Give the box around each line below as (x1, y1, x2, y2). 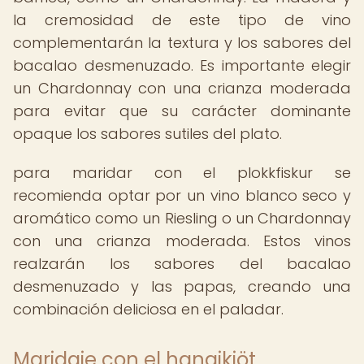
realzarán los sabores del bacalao (13, 253, 351, 274)
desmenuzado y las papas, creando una (13, 276, 351, 297)
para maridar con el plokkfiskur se (13, 162, 351, 183)
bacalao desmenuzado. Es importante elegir (13, 55, 351, 76)
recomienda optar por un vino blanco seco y (13, 185, 351, 206)
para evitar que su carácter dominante (13, 101, 351, 121)
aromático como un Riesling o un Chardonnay (13, 208, 351, 228)
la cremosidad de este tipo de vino (13, 10, 351, 30)
